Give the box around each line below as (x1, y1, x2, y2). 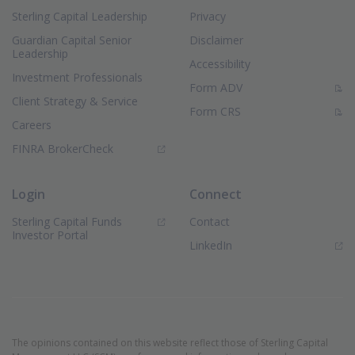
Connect (189, 185, 242, 203)
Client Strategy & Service (12, 94, 138, 109)
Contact (189, 214, 230, 229)
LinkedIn (189, 238, 232, 253)
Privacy (189, 9, 226, 24)
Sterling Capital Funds (12, 214, 122, 229)
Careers (12, 117, 52, 132)
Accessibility (189, 56, 250, 71)
